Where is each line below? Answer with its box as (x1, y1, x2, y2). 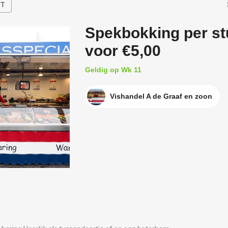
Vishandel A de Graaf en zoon (109, 92, 212, 100)
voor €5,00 (84, 42, 161, 59)
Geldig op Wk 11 (84, 66, 141, 74)
